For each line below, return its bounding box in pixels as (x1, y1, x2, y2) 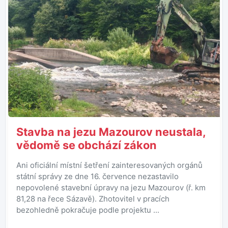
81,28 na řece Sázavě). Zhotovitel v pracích (16, 194, 169, 204)
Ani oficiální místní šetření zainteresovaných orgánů (16, 160, 203, 170)
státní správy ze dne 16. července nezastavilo (16, 172, 179, 182)
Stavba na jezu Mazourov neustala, (16, 125, 206, 139)
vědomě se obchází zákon (16, 138, 157, 152)
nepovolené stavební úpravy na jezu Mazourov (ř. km (16, 183, 206, 193)
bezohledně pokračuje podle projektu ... (16, 205, 159, 215)
